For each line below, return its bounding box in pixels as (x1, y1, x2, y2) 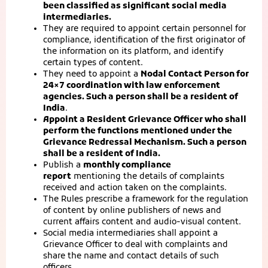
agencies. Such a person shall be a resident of (43, 91, 238, 103)
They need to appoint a (43, 68, 141, 80)
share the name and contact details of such (43, 250, 219, 262)
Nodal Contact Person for (141, 68, 249, 80)
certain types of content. (43, 57, 143, 69)
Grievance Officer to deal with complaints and (43, 239, 228, 251)
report (43, 170, 71, 182)
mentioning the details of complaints (71, 170, 224, 182)
